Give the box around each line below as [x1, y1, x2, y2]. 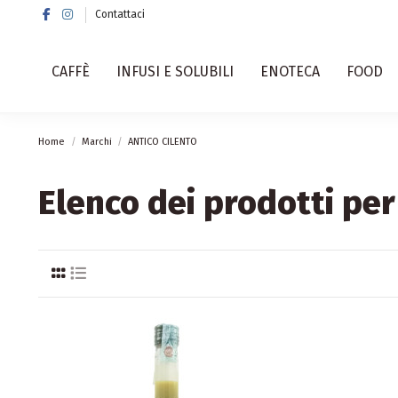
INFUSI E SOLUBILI [116, 63, 235, 80]
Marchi [81, 136, 112, 147]
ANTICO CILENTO [128, 136, 198, 147]
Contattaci [95, 8, 146, 20]
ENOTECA [260, 63, 321, 80]
